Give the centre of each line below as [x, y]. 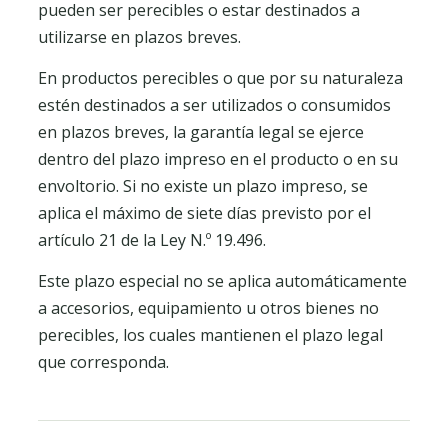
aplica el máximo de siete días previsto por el [204, 213]
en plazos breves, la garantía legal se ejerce [201, 132]
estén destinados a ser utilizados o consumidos [214, 105]
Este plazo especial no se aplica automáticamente [222, 281]
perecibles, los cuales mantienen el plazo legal [210, 335]
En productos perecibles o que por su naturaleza [220, 78]
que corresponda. [103, 362]
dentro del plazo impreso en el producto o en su [218, 159]
